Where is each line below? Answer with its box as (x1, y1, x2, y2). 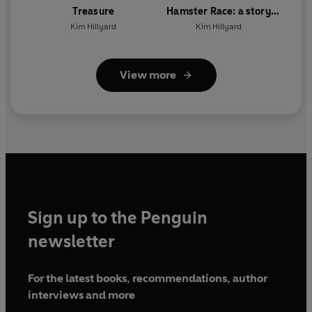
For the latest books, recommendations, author (28, 272, 267, 286)
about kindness (182, 21, 255, 33)
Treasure (72, 6, 115, 18)
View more (119, 68, 176, 82)
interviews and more (28, 288, 135, 302)
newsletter (28, 231, 115, 252)
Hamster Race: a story (166, 6, 271, 18)
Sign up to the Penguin (28, 208, 208, 228)
